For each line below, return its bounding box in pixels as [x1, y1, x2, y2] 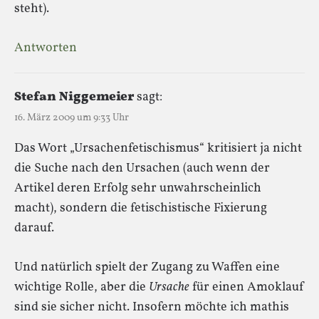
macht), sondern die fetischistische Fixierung [14, 199, 267, 217]
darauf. [14, 219, 54, 237]
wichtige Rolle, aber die [14, 278, 149, 296]
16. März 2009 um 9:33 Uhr [14, 110, 129, 125]
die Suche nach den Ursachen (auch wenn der [14, 159, 270, 177]
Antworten [14, 38, 77, 57]
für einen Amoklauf [189, 278, 305, 296]
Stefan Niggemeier [14, 88, 134, 106]
